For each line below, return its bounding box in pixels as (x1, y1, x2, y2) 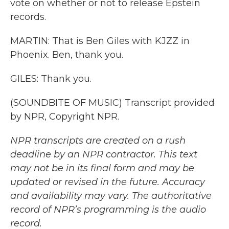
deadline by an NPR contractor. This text (10, 149, 197, 160)
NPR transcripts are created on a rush (10, 135, 186, 146)
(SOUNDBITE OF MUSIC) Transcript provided (10, 97, 215, 108)
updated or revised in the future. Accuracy (10, 176, 205, 188)
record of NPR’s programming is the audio (10, 204, 206, 215)
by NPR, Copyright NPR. (10, 111, 119, 122)
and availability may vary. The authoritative (10, 190, 212, 201)
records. (10, 11, 46, 22)
